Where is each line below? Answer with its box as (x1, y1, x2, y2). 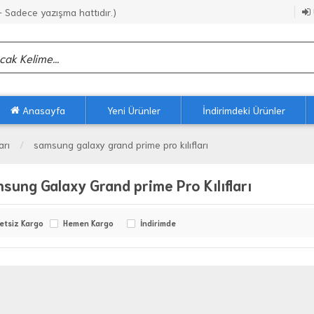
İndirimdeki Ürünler (203, 104, 285, 117)
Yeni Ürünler (107, 104, 161, 117)
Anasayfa (20, 104, 65, 117)
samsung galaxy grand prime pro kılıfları (34, 138, 208, 151)
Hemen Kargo (63, 218, 114, 228)
